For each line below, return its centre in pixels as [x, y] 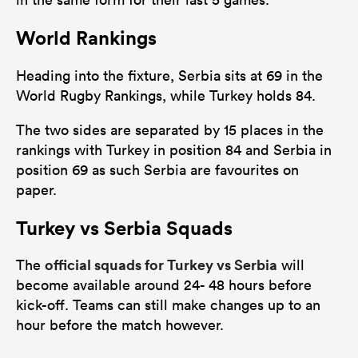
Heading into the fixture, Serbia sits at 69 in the [169, 75]
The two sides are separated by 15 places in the [170, 129]
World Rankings [86, 37]
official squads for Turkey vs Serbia [161, 265]
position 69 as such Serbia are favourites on [157, 169]
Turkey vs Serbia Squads [124, 227]
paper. [36, 189]
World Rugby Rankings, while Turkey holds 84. [166, 95]
